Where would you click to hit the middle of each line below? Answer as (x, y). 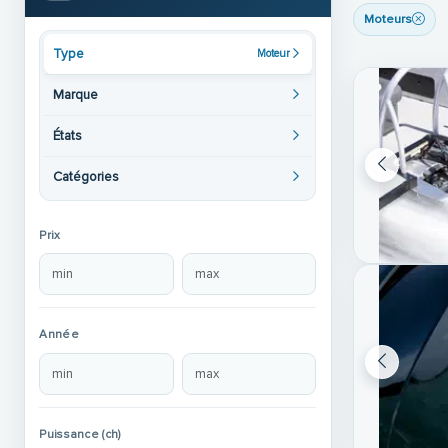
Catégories (86, 176)
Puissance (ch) (80, 435)
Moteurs (388, 19)
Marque (76, 94)
